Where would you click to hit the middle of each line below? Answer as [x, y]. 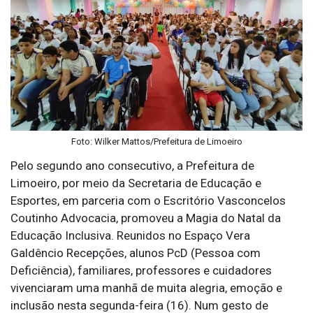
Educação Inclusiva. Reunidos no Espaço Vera [130, 235]
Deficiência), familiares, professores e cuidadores [141, 270]
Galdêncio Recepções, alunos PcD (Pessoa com [136, 253]
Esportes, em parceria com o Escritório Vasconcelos [148, 200]
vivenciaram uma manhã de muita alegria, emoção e [146, 287]
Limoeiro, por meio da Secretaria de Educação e [136, 183]
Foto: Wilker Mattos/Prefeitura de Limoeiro [156, 141]
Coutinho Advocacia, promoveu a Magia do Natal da [146, 218]
